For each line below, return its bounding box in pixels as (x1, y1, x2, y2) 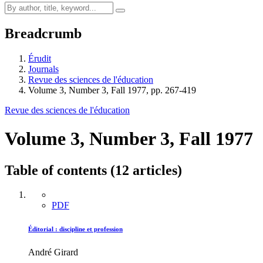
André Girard (28, 247, 78, 258)
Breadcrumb (5, 25, 82, 41)
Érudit (28, 53, 51, 63)
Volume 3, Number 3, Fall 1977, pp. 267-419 (28, 85, 196, 95)
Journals (28, 63, 59, 74)
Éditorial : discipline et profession (28, 225, 123, 233)
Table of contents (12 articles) (5, 162, 182, 178)
